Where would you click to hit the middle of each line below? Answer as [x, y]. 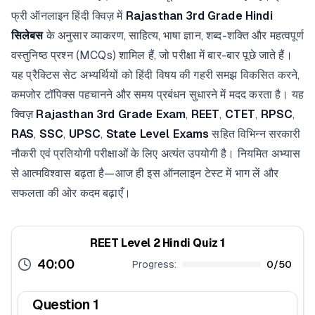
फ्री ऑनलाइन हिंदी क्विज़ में [69, 16]
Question [63, 304]
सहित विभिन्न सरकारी [255, 134]
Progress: [154, 264]
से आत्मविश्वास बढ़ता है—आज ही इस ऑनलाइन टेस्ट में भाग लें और [145, 173]
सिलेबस [27, 36]
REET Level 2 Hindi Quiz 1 [157, 243]
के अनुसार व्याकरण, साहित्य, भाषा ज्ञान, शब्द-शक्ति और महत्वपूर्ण [173, 36]
